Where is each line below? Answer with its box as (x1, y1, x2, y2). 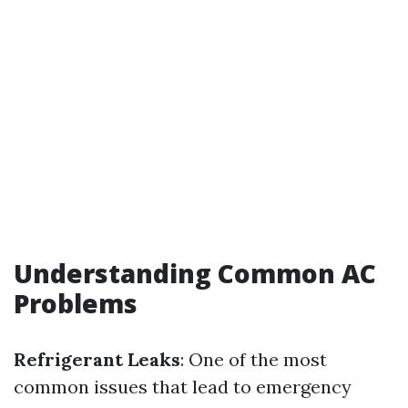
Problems (14, 286, 138, 321)
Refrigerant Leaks (14, 348, 180, 371)
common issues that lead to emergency (14, 375, 352, 398)
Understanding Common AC (14, 256, 376, 291)
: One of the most (180, 348, 327, 371)
